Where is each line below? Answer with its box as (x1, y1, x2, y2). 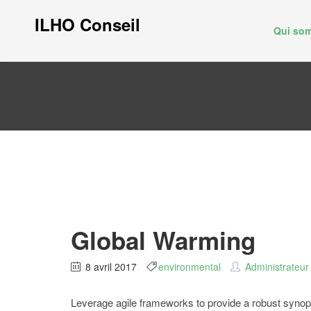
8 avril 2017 (83, 260, 140, 274)
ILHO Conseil (35, 12, 140, 36)
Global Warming (71, 223, 255, 258)
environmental (158, 260, 221, 274)
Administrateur (245, 260, 309, 274)
